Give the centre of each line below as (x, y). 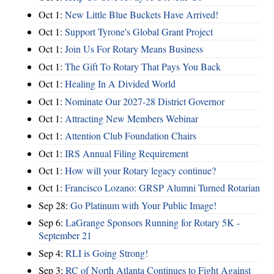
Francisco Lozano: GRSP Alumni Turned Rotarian (162, 188)
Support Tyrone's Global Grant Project (139, 32)
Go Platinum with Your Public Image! (143, 205)
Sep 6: (52, 223)
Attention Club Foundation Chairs (131, 136)
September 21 (65, 235)
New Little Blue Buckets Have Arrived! (142, 14)
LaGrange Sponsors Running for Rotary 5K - (153, 223)
